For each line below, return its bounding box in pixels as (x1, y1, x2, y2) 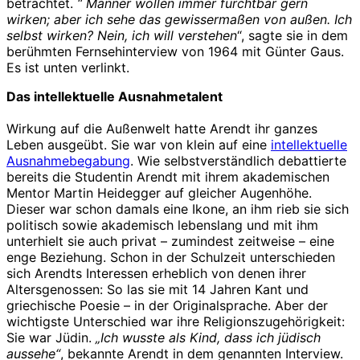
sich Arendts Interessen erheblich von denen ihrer (6, 264, 306, 281)
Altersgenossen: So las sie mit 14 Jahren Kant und (6, 280, 309, 297)
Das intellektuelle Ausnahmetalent (6, 88, 223, 104)
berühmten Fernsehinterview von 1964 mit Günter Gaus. (6, 43, 344, 59)
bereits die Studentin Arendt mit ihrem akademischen (6, 168, 329, 185)
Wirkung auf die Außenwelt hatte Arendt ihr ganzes (6, 120, 317, 137)
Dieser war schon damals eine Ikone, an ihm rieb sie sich (6, 200, 349, 217)
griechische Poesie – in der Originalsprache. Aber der (6, 297, 328, 313)
